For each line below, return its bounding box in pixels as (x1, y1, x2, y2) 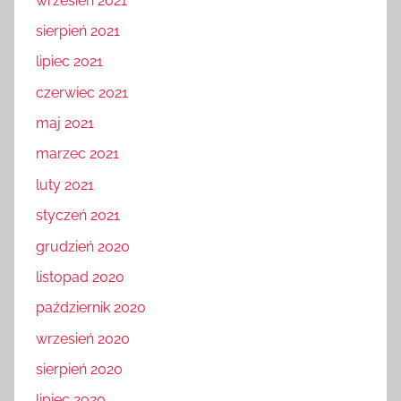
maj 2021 (36, 115, 94, 132)
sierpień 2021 (36, 21, 120, 39)
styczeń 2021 (36, 207, 120, 225)
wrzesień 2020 (36, 329, 130, 347)
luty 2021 (36, 175, 94, 193)
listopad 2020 (36, 268, 124, 286)
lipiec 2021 (36, 53, 103, 71)
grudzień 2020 (36, 237, 130, 255)
